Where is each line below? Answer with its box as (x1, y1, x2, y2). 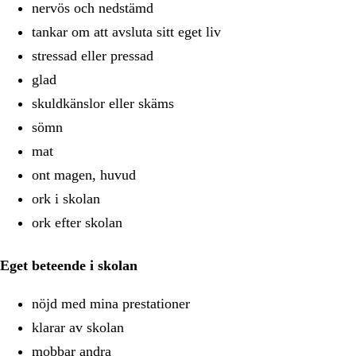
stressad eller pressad (32, 48, 153, 64)
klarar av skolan (32, 319, 128, 335)
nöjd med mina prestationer (32, 296, 194, 311)
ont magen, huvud (32, 167, 136, 183)
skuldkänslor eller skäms (32, 95, 178, 111)
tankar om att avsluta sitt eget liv (32, 24, 221, 40)
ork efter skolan (32, 215, 122, 230)
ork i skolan (32, 191, 100, 207)
